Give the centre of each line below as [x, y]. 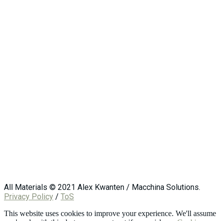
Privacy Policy [29, 197]
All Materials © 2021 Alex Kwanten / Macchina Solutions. [102, 187]
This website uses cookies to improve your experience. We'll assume [110, 214]
